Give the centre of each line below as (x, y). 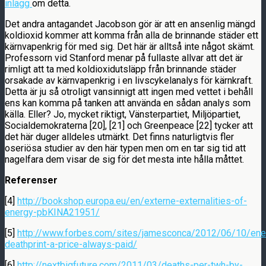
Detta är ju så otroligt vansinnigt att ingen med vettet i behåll (129, 91)
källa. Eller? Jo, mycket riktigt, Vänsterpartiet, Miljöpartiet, (123, 114)
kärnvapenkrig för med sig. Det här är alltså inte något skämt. (130, 46)
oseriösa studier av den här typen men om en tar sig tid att (125, 148)
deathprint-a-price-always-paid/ (71, 244)
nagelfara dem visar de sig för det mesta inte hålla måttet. (124, 159)
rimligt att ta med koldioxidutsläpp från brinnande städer (121, 69)
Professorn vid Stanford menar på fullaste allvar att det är (124, 58)
